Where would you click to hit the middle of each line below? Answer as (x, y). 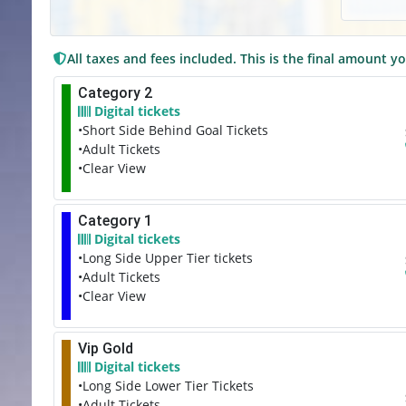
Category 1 (115, 221)
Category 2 (115, 93)
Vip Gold (106, 348)
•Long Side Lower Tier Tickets (166, 386)
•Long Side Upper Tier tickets (165, 258)
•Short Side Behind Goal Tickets (173, 130)
